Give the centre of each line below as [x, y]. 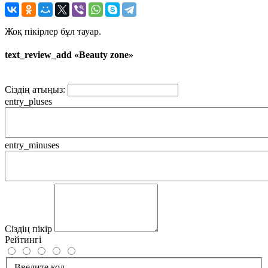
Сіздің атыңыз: [35, 90]
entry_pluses [28, 102]
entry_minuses [32, 145]
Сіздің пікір [28, 229]
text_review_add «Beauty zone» [69, 55]
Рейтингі [23, 240]
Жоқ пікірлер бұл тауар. [53, 31]
